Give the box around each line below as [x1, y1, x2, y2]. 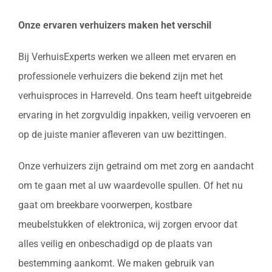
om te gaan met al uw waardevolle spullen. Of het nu [18, 180, 243, 192]
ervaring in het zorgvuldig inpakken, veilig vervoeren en [18, 109, 251, 121]
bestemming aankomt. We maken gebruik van [18, 257, 214, 270]
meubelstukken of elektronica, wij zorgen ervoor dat [18, 219, 237, 231]
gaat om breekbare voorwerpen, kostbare [18, 199, 192, 211]
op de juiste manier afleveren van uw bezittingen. [18, 129, 226, 141]
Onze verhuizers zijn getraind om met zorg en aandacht [18, 160, 254, 172]
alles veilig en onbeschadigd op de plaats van [18, 238, 212, 250]
